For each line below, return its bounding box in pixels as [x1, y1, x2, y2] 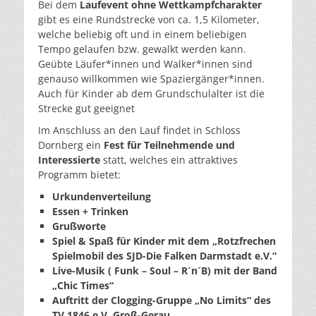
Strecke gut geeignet [38, 102, 135, 115]
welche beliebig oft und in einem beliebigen [38, 28, 247, 41]
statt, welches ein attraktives [103, 153, 238, 166]
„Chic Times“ [52, 279, 114, 292]
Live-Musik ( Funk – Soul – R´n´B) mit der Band [52, 264, 277, 277]
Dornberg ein [38, 138, 104, 152]
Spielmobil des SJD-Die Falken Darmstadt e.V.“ [52, 249, 276, 262]
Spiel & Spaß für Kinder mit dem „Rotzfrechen [52, 234, 276, 248]
